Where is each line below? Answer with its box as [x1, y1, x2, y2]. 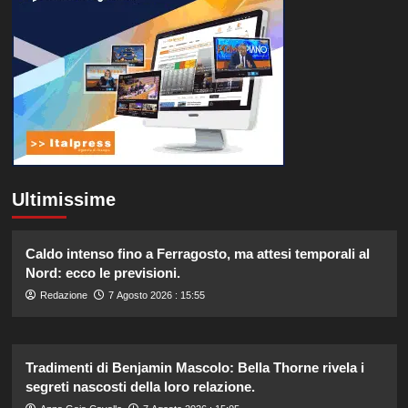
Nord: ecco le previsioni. [25, 264, 180, 280]
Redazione [39, 289, 87, 301]
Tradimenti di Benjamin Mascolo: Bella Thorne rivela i [25, 359, 364, 375]
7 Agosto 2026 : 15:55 [107, 289, 205, 301]
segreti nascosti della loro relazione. [25, 378, 255, 394]
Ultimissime [11, 189, 116, 209]
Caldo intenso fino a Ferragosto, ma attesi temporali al [25, 245, 370, 261]
